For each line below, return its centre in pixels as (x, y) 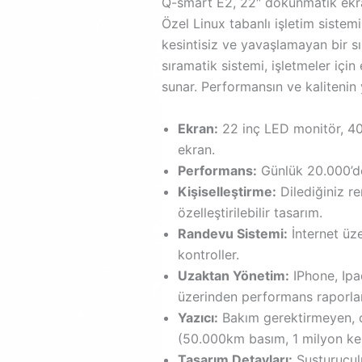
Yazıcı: (198, 317)
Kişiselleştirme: (227, 191)
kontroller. (209, 254)
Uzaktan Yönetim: (234, 275)
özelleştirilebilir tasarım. (250, 212)
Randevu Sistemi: (233, 233)
